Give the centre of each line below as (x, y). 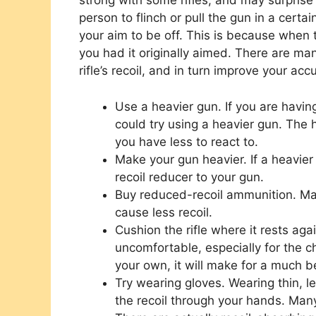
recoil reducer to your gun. (189, 177)
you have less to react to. (187, 141)
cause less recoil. (164, 212)
